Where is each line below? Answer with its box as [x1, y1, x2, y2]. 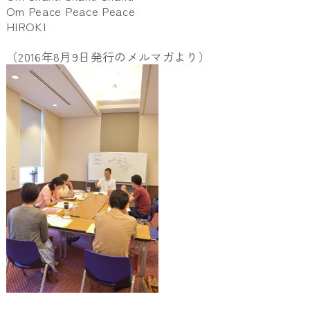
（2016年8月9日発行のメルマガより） [6, 48, 211, 66]
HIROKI [6, 18, 46, 35]
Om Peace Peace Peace [6, 3, 136, 20]
